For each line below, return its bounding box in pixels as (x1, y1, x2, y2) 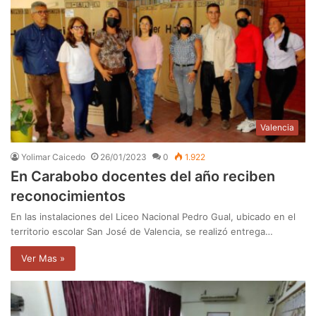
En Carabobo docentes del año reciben (11, 167, 275, 185)
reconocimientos (11, 187, 126, 205)
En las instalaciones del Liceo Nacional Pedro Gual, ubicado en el (11, 210, 296, 222)
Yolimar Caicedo (21, 151, 85, 162)
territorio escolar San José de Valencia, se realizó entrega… (11, 225, 273, 237)
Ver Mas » (21, 252, 65, 264)
